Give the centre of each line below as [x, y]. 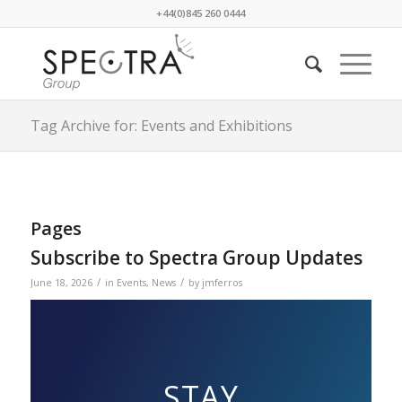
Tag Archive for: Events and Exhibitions [161, 126]
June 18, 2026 [61, 283]
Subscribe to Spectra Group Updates [196, 258]
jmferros [222, 283]
